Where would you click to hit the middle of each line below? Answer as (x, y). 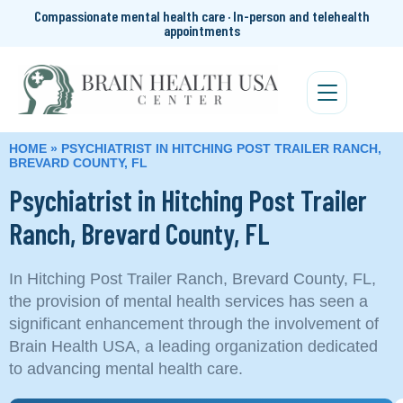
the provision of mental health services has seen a (188, 301)
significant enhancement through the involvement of (194, 323)
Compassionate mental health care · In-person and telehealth (201, 16)
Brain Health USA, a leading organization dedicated (193, 346)
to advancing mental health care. (126, 368)
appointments (201, 30)
